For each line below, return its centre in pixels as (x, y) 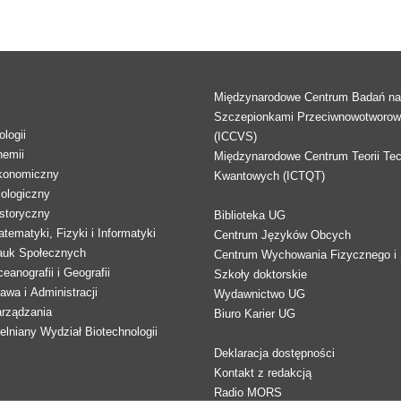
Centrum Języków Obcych (282, 235)
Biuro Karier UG (255, 314)
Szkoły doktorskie (260, 274)
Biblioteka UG (250, 215)
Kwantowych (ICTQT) (269, 176)
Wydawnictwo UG (260, 294)
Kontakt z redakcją (263, 373)
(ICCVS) (235, 137)
